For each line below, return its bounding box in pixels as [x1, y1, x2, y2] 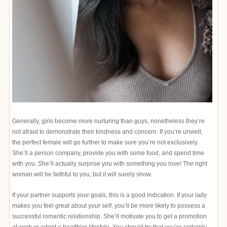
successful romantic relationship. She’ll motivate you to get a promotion [12, 212, 207, 220]
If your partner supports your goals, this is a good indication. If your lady [12, 191, 207, 199]
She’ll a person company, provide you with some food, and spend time [12, 149, 204, 157]
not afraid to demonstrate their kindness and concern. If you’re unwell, [12, 128, 203, 135]
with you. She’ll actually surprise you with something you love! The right [12, 160, 207, 167]
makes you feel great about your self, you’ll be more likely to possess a [12, 202, 205, 209]
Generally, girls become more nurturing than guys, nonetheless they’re [12, 117, 205, 125]
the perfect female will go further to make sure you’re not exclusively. [12, 138, 199, 146]
